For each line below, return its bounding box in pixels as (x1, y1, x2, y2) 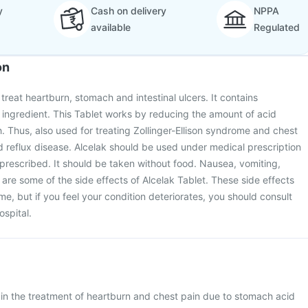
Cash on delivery (90, 5, 166, 16)
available (90, 21, 131, 33)
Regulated (254, 21, 300, 33)
